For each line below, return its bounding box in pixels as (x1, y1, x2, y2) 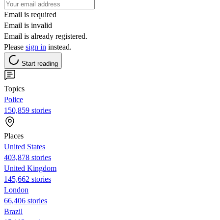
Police (4, 95, 23, 104)
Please (4, 42, 26, 51)
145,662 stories (4, 174, 51, 183)
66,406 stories (4, 196, 47, 205)
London (4, 185, 28, 194)
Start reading (22, 59, 58, 67)
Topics (4, 84, 25, 93)
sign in (26, 42, 46, 51)
